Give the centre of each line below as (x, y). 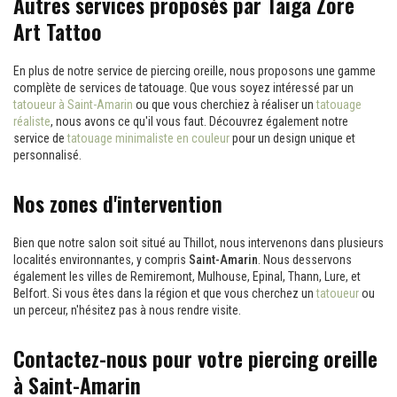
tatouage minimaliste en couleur (148, 138)
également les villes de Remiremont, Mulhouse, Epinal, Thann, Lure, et (187, 276)
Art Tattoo (58, 31)
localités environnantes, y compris (101, 260)
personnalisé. (47, 155)
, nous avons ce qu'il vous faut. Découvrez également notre (199, 121)
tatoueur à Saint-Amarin (73, 105)
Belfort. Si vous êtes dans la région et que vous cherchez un (165, 293)
